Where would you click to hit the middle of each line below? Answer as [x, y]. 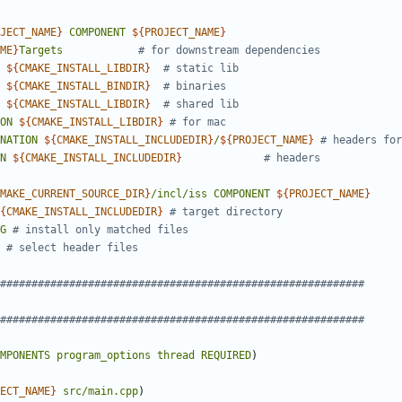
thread [176, 356]
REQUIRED [226, 356]
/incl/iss [179, 194]
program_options [104, 356]
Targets [41, 51]
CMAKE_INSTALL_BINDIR [82, 87]
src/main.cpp [100, 392]
